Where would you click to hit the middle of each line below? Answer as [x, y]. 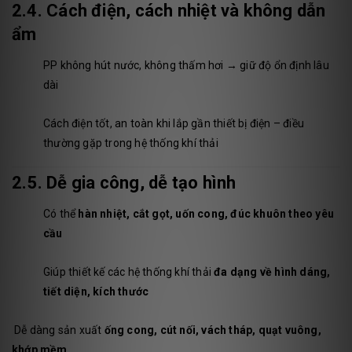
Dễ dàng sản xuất [58, 330]
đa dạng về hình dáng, [272, 272]
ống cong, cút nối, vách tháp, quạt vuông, [213, 330]
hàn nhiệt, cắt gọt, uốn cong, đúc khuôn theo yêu [206, 214]
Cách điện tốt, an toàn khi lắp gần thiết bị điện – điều [174, 124]
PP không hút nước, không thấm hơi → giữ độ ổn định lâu [186, 66]
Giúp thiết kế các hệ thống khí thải [129, 272]
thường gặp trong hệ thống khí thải [131, 143]
